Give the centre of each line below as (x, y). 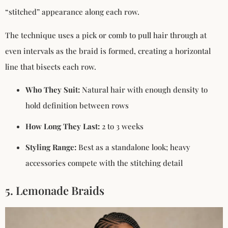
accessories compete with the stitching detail (104, 163)
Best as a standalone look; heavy (133, 147)
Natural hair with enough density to (144, 90)
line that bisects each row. (51, 66)
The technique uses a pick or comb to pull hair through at (106, 35)
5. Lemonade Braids (55, 191)
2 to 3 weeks (122, 126)
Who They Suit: (53, 90)
